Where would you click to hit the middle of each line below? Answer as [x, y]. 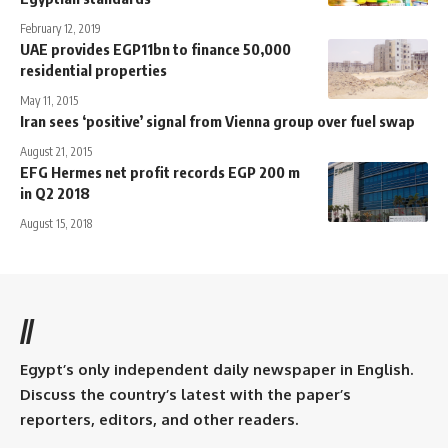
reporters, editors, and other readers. [159, 419]
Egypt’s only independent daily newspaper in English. [216, 369]
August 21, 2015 [56, 151]
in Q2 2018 [55, 192]
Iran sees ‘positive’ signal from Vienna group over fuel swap [217, 120]
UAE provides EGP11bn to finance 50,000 [155, 48]
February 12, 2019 [60, 28]
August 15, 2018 [56, 223]
